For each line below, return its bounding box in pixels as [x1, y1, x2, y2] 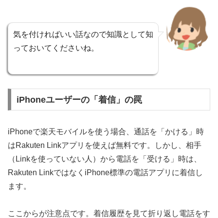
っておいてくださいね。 [13, 44, 99, 53]
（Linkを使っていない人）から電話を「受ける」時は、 [8, 154, 201, 163]
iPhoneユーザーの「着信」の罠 [16, 94, 142, 105]
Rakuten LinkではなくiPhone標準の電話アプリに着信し [8, 168, 203, 177]
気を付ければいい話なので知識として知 [13, 30, 153, 39]
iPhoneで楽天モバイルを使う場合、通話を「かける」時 [8, 127, 204, 136]
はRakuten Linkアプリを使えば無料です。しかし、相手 [8, 141, 201, 149]
